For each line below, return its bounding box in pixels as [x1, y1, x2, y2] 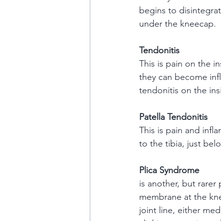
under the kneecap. [139, 18, 216, 29]
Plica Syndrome [139, 165, 199, 176]
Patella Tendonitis [139, 111, 208, 122]
